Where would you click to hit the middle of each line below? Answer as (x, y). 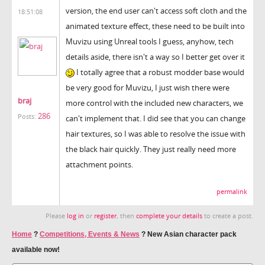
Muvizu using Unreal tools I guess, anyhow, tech (150, 41)
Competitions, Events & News (90, 234)
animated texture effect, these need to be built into (155, 26)
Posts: (27, 116)
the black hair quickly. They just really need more (151, 149)
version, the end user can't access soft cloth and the (156, 10)
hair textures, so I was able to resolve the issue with (156, 133)
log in (75, 216)
